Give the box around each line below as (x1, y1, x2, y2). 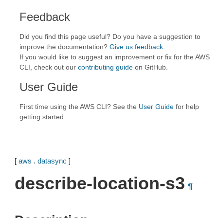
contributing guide (78, 63, 133, 71)
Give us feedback (109, 43, 163, 51)
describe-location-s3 (15, 173, 185, 193)
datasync (37, 157, 67, 165)
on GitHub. (133, 63, 168, 71)
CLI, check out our (19, 63, 78, 71)
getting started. (19, 113, 66, 121)
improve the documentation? (19, 43, 109, 51)
